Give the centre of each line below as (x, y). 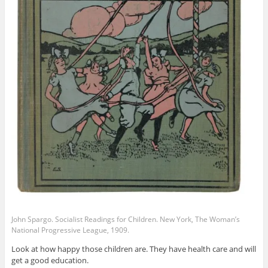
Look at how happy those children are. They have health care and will (133, 249)
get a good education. (50, 260)
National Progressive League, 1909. (70, 230)
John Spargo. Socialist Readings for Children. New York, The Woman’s (125, 220)
